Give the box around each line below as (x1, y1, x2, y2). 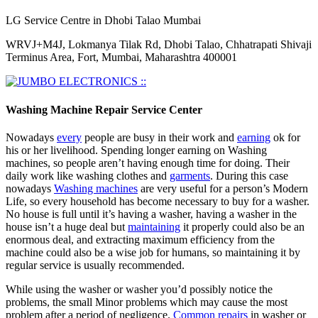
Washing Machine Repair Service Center (6, 103, 202, 116)
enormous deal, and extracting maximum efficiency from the (6, 233, 275, 246)
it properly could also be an (180, 220, 305, 233)
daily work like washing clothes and (6, 169, 170, 182)
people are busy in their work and (82, 131, 237, 143)
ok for (270, 131, 300, 143)
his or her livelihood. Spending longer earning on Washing (6, 143, 267, 156)
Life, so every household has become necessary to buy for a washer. (6, 194, 309, 207)
